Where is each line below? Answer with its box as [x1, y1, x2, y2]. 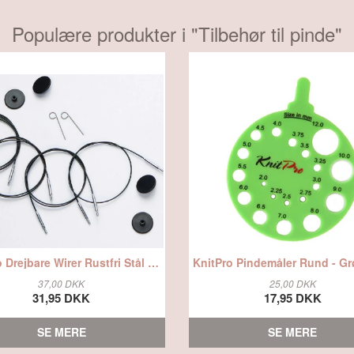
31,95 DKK [32, 289, 91, 307]
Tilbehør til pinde [198, 20, 335, 47]
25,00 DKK [269, 277, 316, 290]
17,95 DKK [263, 289, 322, 307]
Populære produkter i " [12, 20, 198, 47]
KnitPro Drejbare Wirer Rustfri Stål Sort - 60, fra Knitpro [147, 254, 159, 270]
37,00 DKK [38, 277, 85, 290]
